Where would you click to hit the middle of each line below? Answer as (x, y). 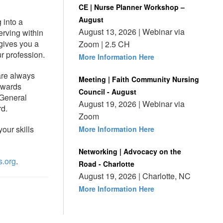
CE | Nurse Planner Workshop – (132, 7)
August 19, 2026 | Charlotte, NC (135, 176)
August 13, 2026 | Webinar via (132, 32)
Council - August (108, 92)
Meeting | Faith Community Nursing (139, 79)
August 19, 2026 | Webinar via (132, 104)
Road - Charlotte (107, 164)
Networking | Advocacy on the (130, 151)
